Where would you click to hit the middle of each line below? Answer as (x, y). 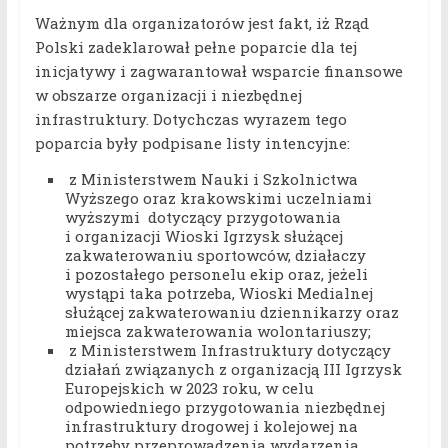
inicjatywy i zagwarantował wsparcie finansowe (218, 71)
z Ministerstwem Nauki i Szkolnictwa (211, 179)
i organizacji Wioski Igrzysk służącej (203, 236)
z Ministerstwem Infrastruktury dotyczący (227, 350)
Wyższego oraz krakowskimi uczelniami (218, 198)
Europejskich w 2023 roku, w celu (189, 388)
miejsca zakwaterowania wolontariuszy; (217, 331)
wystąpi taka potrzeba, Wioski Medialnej (218, 293)
